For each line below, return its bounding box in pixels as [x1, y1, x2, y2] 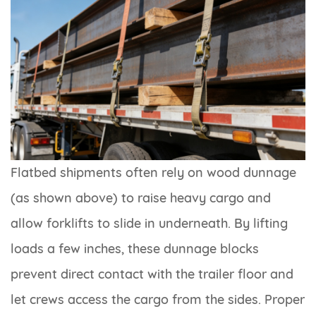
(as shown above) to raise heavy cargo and [11, 190, 271, 207]
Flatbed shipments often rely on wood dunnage [11, 164, 296, 181]
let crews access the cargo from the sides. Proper [11, 291, 305, 308]
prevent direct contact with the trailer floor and [11, 266, 293, 283]
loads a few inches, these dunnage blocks [11, 241, 259, 257]
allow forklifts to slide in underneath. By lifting [11, 215, 288, 232]
